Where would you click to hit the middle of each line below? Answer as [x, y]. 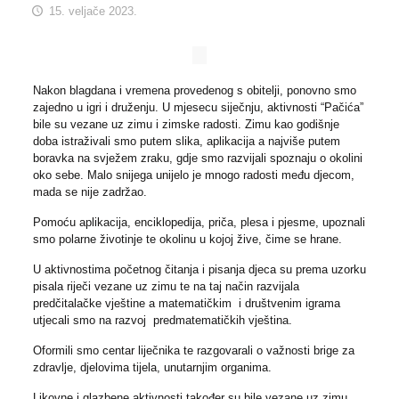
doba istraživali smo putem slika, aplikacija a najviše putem [186, 141]
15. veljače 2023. [94, 11]
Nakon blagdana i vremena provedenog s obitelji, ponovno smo [194, 90]
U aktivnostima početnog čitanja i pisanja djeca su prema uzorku [199, 269]
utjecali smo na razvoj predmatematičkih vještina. [162, 320]
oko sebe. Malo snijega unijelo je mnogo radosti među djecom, [193, 175]
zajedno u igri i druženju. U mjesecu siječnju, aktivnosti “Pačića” [198, 107]
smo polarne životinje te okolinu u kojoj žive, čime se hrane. [187, 239]
